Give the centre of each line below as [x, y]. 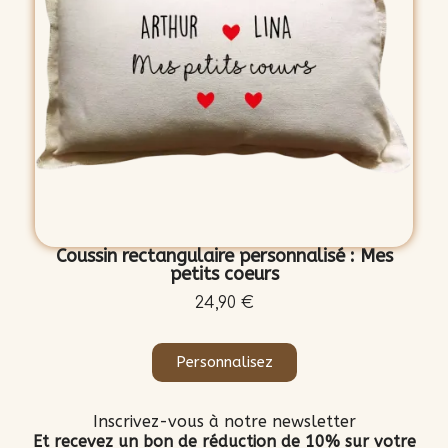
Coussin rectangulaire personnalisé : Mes [224, 256]
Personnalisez [224, 362]
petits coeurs [224, 274]
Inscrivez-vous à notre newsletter [224, 422]
